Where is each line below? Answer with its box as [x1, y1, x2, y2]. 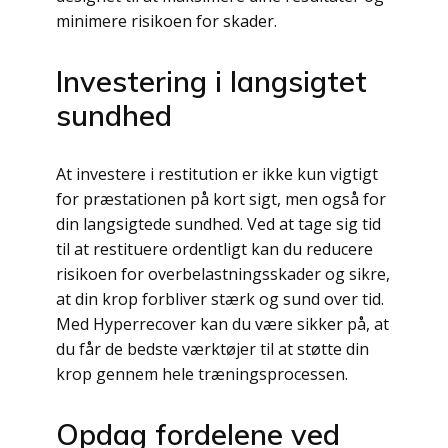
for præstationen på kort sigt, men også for [56, 188, 386, 210]
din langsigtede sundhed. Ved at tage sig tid [56, 213, 381, 235]
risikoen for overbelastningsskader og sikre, [56, 263, 390, 285]
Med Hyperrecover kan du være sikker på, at [56, 313, 389, 335]
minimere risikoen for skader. [56, 10, 277, 32]
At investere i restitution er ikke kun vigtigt [56, 163, 378, 185]
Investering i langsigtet [56, 63, 367, 99]
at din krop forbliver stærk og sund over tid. [56, 288, 384, 310]
